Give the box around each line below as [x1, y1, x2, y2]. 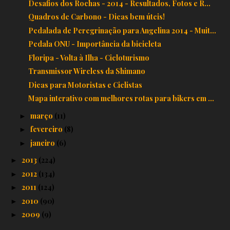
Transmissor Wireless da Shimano [28, 66, 145, 76]
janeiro [30, 138, 56, 148]
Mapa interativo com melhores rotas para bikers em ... [28, 93, 214, 104]
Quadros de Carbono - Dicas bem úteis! [28, 12, 165, 22]
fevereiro [30, 124, 64, 135]
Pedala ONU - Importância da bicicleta [28, 39, 161, 49]
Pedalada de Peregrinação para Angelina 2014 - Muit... [28, 25, 216, 35]
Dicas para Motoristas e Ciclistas [28, 80, 142, 90]
